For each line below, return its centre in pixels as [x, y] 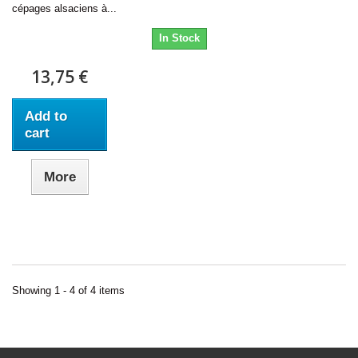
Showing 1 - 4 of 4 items [68, 290]
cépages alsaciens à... [64, 8]
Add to [46, 116]
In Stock [179, 38]
